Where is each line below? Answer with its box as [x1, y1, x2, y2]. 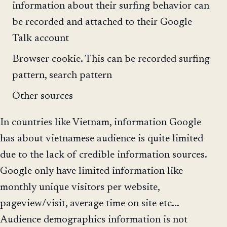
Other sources [12, 91, 73, 101]
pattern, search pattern [12, 70, 112, 81]
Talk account [12, 33, 69, 44]
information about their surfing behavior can [12, 1, 209, 12]
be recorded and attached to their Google [12, 17, 192, 28]
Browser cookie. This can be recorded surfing [12, 54, 210, 65]
